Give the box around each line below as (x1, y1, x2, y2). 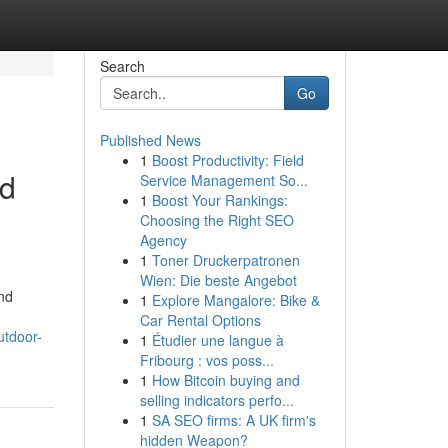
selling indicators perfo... (139, 390, 294, 410)
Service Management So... (139, 170, 308, 190)
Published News (99, 130, 201, 150)
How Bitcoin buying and (151, 370, 300, 390)
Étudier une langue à (151, 330, 284, 350)
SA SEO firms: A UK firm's (151, 410, 316, 430)
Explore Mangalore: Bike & (151, 290, 320, 310)
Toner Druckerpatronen (151, 250, 300, 270)
